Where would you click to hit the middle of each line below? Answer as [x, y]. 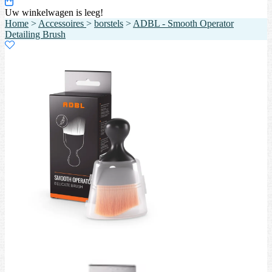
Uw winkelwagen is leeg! [54, 12]
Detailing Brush [35, 34]
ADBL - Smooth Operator [183, 23]
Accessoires [62, 23]
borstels [109, 23]
